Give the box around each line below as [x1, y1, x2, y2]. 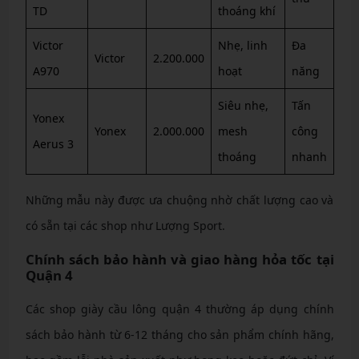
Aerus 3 [32, 135, 74, 151]
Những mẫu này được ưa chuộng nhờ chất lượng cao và [25, 192, 334, 208]
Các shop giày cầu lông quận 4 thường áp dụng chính [25, 301, 334, 317]
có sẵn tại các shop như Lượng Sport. [25, 217, 225, 233]
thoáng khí [217, 2, 276, 18]
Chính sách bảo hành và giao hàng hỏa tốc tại [25, 249, 334, 268]
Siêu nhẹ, [217, 97, 268, 113]
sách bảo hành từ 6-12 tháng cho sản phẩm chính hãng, [25, 326, 334, 342]
